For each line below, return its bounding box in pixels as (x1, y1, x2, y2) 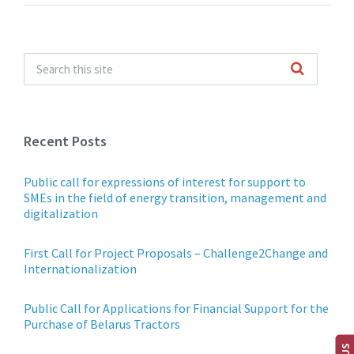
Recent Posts (24, 132, 107, 150)
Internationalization (24, 261, 137, 277)
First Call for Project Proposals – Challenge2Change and (24, 245, 328, 261)
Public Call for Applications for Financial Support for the (24, 300, 329, 316)
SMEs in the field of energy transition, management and (24, 190, 326, 205)
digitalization (24, 205, 98, 221)
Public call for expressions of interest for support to (24, 174, 306, 190)
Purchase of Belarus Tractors (24, 316, 180, 332)
